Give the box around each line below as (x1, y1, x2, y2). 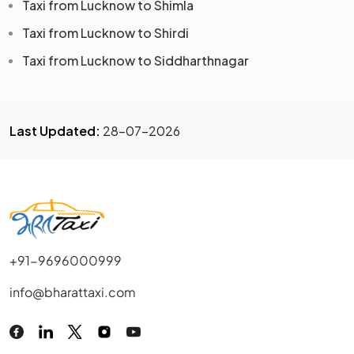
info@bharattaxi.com (9, 283, 136, 300)
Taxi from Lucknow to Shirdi (22, 24, 189, 41)
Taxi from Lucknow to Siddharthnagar (22, 51, 249, 69)
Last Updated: (9, 122, 100, 139)
